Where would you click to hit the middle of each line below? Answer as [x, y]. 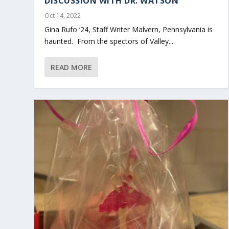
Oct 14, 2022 [63, 16]
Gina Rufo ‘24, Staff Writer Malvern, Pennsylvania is [129, 30]
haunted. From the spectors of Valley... [109, 41]
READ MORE [72, 67]
